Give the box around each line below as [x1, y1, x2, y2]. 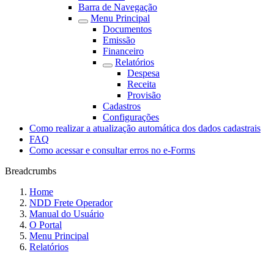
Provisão [127, 90, 161, 100]
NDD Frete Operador [29, 198, 113, 208]
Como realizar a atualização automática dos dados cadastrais [29, 123, 261, 133]
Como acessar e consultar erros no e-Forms [29, 145, 195, 155]
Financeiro [103, 46, 144, 56]
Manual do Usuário [29, 209, 104, 219]
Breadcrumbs [5, 166, 56, 176]
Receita [127, 79, 156, 89]
